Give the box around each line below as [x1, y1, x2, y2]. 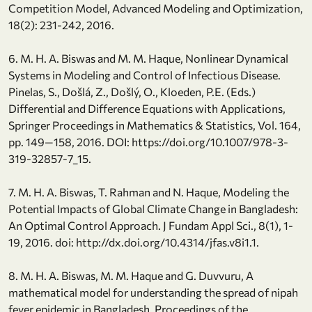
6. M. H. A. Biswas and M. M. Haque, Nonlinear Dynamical [8, 51, 288, 65]
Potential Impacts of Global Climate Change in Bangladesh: [8, 201, 298, 215]
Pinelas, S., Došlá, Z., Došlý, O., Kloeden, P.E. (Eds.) [8, 84, 256, 98]
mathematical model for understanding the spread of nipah [8, 285, 298, 299]
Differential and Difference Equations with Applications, [8, 101, 286, 115]
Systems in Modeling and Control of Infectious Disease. [8, 68, 281, 81]
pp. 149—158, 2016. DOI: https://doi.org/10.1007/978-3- [8, 134, 288, 148]
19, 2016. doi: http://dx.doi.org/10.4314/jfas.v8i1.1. [8, 235, 259, 249]
